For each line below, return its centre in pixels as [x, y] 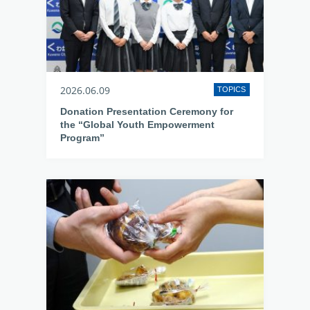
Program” [83, 138]
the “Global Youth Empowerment [138, 125]
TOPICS [232, 89]
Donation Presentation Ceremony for [147, 111]
